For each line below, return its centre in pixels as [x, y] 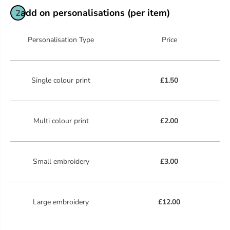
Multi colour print [61, 121]
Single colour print [61, 81]
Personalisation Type [61, 40]
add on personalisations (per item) [95, 13]
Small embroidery [61, 162]
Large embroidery [61, 202]
